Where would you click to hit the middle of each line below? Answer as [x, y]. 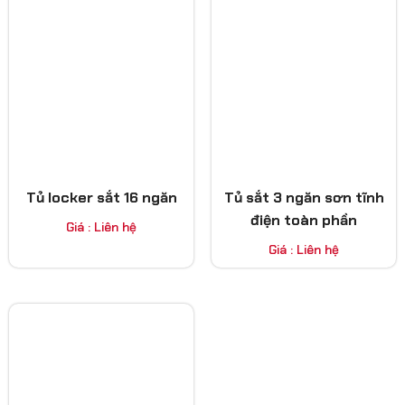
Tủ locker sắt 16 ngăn [101, 198]
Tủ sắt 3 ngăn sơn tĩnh [304, 198]
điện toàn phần [304, 221]
